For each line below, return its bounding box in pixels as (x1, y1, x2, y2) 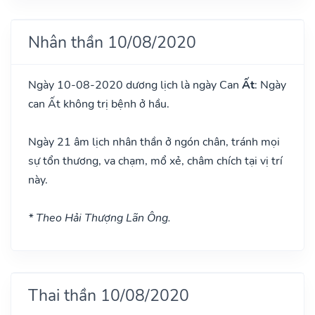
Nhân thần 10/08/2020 (28, 30, 196, 53)
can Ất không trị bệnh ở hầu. (28, 96, 169, 112)
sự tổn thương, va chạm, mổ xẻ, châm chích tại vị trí (28, 153, 283, 169)
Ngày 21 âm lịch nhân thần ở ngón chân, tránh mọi (28, 134, 280, 150)
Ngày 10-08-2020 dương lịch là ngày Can (28, 77, 242, 93)
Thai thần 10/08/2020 (28, 283, 189, 307)
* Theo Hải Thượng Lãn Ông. (28, 210, 171, 226)
